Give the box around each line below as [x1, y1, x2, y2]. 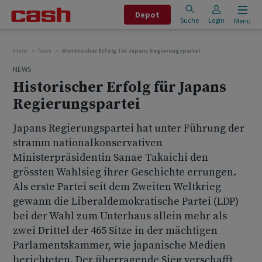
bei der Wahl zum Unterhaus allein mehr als [13, 209, 227, 223]
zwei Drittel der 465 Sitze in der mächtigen [13, 224, 218, 237]
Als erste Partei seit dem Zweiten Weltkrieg [13, 180, 221, 194]
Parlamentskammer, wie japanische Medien [13, 239, 226, 252]
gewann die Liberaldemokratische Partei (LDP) [13, 195, 239, 208]
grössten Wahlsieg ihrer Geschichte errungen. [13, 166, 236, 179]
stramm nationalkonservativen [13, 136, 163, 150]
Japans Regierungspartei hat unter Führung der [13, 122, 244, 135]
